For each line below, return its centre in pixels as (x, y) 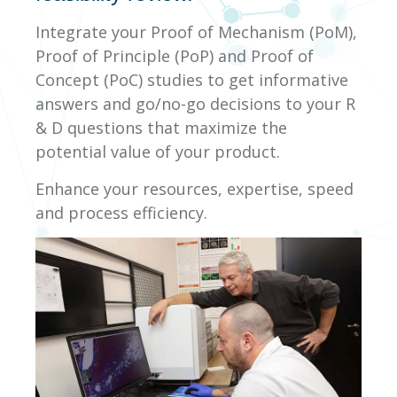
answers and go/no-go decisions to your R (195, 104)
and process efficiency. (121, 212)
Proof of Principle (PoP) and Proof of (175, 56)
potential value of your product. (158, 152)
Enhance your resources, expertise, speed (195, 188)
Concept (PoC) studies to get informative (192, 80)
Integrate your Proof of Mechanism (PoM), (196, 32)
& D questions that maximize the (161, 128)
